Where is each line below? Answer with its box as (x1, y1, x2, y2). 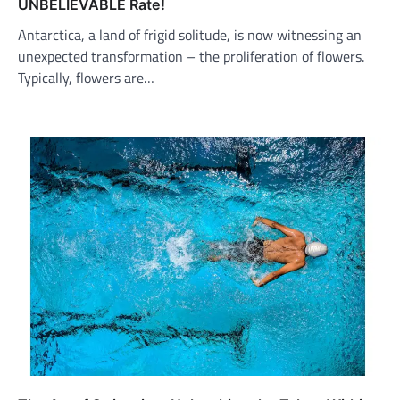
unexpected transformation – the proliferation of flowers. (18, 45, 364, 67)
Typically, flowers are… (18, 66, 154, 88)
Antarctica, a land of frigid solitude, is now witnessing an (18, 23, 362, 46)
